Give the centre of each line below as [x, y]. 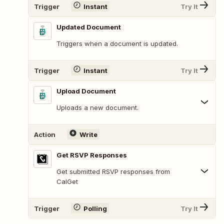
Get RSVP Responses [92, 155]
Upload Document [86, 91]
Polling [95, 208]
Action [45, 134]
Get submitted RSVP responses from [113, 172]
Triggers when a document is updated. [117, 44]
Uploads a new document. [97, 108]
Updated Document [89, 27]
